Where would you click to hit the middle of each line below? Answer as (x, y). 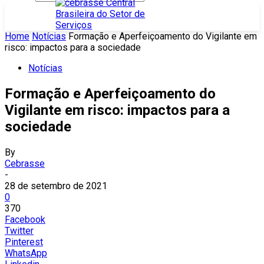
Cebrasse (25, 163)
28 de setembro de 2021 (56, 186)
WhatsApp (26, 253)
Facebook (25, 219)
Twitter (19, 230)
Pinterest (24, 242)
